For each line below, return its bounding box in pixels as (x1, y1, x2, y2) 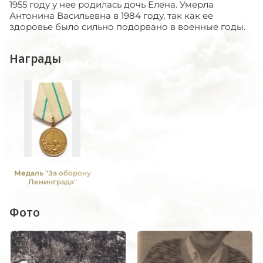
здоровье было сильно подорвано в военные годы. (9, 21, 245, 32)
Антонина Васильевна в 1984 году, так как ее (9, 9, 213, 21)
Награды (9, 50, 61, 66)
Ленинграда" (28, 177, 77, 186)
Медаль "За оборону (14, 168, 91, 177)
